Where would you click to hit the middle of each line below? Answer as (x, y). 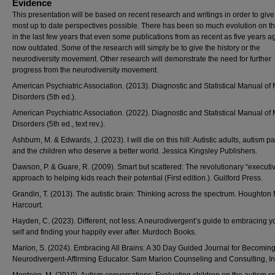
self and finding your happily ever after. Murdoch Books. (104, 232)
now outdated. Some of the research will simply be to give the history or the (136, 48)
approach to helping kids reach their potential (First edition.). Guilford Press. (137, 178)
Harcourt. (28, 205)
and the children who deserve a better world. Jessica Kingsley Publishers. (135, 151)
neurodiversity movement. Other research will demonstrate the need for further (142, 59)
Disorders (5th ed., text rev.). (59, 124)
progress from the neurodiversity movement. (85, 70)
